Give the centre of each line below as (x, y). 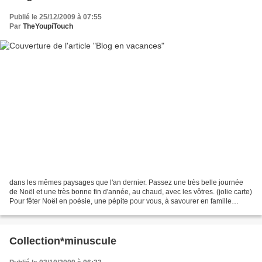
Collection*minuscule (63, 241)
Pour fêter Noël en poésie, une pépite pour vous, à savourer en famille (120, 201)
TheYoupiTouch (48, 26)
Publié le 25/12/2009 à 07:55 (56, 17)
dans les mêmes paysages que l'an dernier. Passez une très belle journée (126, 183)
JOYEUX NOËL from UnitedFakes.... (66, 211)
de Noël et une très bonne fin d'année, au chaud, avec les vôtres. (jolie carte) (131, 192)
